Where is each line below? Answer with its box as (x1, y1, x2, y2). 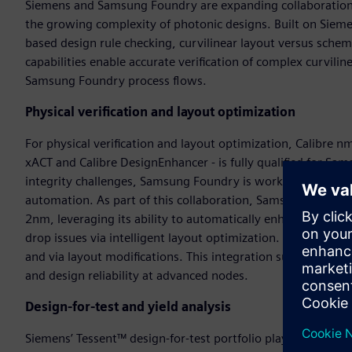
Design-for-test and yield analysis (25, 299, 231, 315)
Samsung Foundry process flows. (25, 73, 207, 89)
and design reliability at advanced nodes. (25, 268, 248, 284)
